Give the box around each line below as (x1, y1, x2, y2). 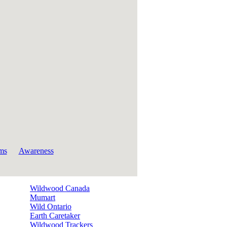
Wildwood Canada (30, 184, 90, 193)
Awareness (18, 146, 54, 155)
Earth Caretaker (30, 211, 80, 220)
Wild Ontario (30, 202, 71, 211)
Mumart (30, 193, 55, 202)
